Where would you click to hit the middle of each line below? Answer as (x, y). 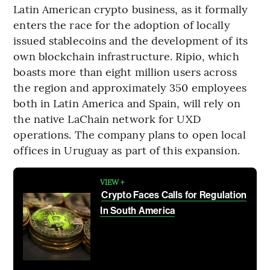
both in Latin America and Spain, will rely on (127, 102)
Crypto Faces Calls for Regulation (174, 195)
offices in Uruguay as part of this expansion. (127, 149)
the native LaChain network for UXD (107, 118)
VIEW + (112, 182)
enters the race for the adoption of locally (122, 24)
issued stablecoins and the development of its (130, 40)
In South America (138, 210)
